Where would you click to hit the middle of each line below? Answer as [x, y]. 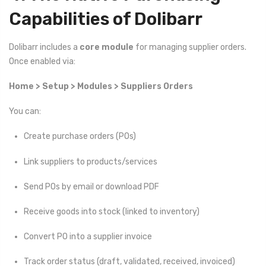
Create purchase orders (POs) [80, 137]
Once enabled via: [42, 61]
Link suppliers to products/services [91, 161]
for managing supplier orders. [190, 47]
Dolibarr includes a [44, 47]
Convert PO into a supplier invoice [88, 237]
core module [107, 47]
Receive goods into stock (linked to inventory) [112, 212]
